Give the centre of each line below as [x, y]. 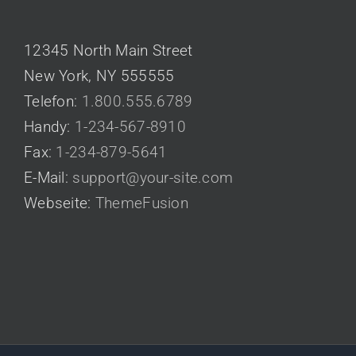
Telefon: [53, 101]
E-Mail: [48, 177]
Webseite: [60, 203]
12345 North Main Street [108, 50]
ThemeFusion [141, 203]
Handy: [49, 126]
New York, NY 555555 [99, 75]
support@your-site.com [153, 177]
